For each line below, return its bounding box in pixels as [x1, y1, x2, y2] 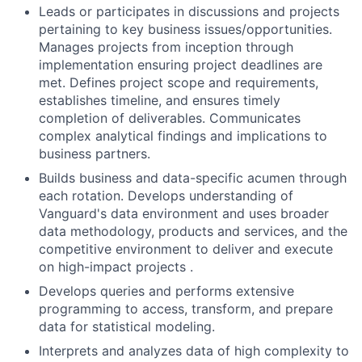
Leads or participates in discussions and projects [39, 3, 339, 20]
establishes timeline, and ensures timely [39, 92, 280, 109]
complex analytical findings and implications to [39, 128, 327, 145]
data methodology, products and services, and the [39, 223, 347, 240]
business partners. [39, 145, 150, 162]
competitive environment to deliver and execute [39, 241, 333, 258]
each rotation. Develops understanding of [39, 187, 293, 204]
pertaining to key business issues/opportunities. [39, 21, 332, 38]
